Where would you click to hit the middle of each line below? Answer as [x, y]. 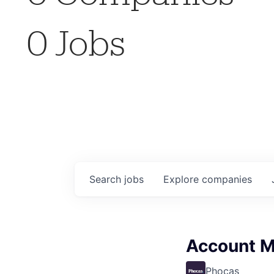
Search [107, 179]
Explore [183, 179]
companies [227, 179]
